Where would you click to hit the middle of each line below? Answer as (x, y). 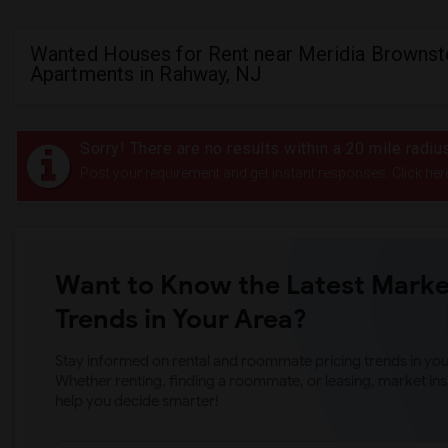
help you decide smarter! (137, 401)
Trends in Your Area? (181, 319)
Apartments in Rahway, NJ (146, 74)
